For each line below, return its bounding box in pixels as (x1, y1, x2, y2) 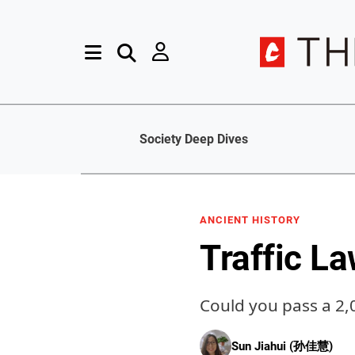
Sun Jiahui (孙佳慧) (231, 338, 333, 353)
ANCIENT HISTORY (200, 214, 300, 226)
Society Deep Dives (139, 132, 248, 147)
